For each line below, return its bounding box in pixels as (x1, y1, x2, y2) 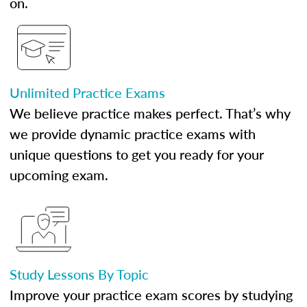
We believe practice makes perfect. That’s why (10, 103, 291, 123)
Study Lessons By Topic (10, 265, 149, 284)
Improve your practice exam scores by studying (10, 285, 293, 304)
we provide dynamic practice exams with (10, 124, 256, 143)
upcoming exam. (10, 165, 108, 184)
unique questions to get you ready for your (10, 145, 264, 164)
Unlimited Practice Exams (10, 83, 165, 102)
